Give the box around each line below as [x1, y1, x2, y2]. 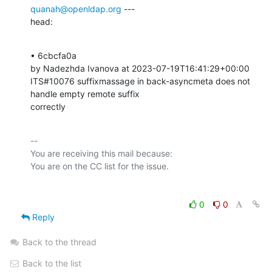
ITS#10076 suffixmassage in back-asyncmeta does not [30, 75, 250, 86]
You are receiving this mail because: [30, 148, 172, 158]
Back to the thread [22, 236, 97, 247]
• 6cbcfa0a [30, 50, 79, 61]
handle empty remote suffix [30, 88, 140, 99]
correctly [30, 101, 66, 112]
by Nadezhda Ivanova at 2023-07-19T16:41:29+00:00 [30, 63, 252, 73]
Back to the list [20, 257, 81, 268]
